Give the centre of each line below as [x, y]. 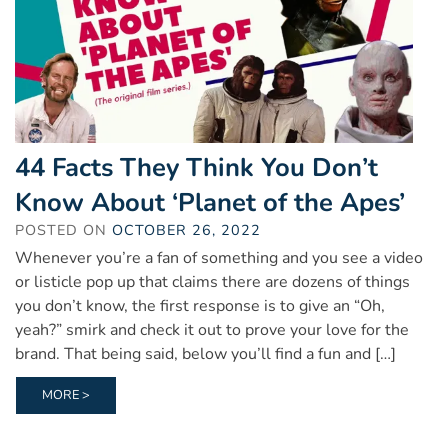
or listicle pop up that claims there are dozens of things [212, 282]
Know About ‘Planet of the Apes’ [210, 203]
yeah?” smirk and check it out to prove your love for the [212, 330]
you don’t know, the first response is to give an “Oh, [200, 306]
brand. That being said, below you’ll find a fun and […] [205, 354]
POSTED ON [63, 230]
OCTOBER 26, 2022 [186, 230]
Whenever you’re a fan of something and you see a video [219, 258]
